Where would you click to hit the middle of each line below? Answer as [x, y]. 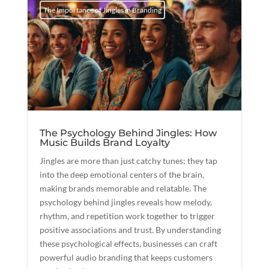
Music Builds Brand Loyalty [104, 143]
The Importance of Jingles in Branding [102, 10]
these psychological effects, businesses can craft [128, 244]
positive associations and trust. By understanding [130, 230]
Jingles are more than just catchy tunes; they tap [128, 161]
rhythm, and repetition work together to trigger [127, 216]
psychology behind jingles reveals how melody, [125, 202]
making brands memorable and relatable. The [123, 189]
